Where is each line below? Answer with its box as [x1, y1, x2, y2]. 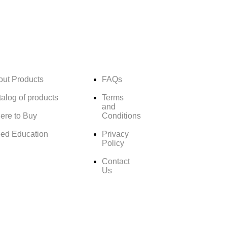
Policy [101, 139, 124, 148]
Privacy [101, 130, 129, 139]
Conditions [101, 111, 141, 121]
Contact [101, 157, 130, 166]
